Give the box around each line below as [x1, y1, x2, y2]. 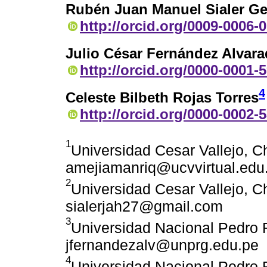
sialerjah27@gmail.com [66, 198, 223, 215]
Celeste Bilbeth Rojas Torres [66, 89, 259, 106]
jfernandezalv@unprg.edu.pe [66, 237, 259, 254]
